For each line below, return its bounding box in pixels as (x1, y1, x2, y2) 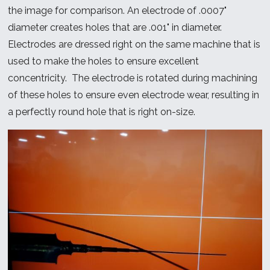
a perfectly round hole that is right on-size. (8, 106, 198, 118)
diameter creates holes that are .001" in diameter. (8, 22, 225, 34)
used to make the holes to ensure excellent (8, 55, 199, 67)
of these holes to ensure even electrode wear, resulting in (8, 89, 260, 101)
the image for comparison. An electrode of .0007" (8, 5, 227, 17)
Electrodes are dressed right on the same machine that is (8, 39, 261, 51)
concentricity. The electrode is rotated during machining (8, 72, 258, 84)
